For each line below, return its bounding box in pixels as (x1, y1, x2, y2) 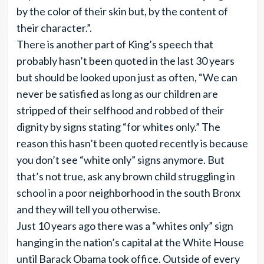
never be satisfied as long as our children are (16, 87, 218, 100)
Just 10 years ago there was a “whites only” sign (16, 219, 233, 232)
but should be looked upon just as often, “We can (16, 71, 237, 84)
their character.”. (16, 21, 92, 34)
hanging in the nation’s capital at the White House (16, 236, 244, 249)
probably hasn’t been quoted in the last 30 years (16, 54, 235, 67)
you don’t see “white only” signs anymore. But (16, 153, 225, 166)
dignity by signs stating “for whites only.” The (16, 120, 220, 133)
